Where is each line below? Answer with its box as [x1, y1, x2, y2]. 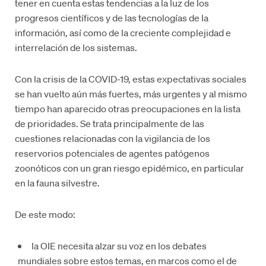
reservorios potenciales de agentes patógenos [15, 146, 210, 159]
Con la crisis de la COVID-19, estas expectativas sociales [15, 72, 247, 85]
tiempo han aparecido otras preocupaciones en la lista [15, 102, 241, 115]
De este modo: [15, 207, 76, 220]
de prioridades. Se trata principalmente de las [15, 116, 205, 129]
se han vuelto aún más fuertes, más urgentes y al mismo [15, 87, 248, 100]
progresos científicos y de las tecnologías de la [15, 11, 209, 24]
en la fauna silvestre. [15, 176, 100, 189]
